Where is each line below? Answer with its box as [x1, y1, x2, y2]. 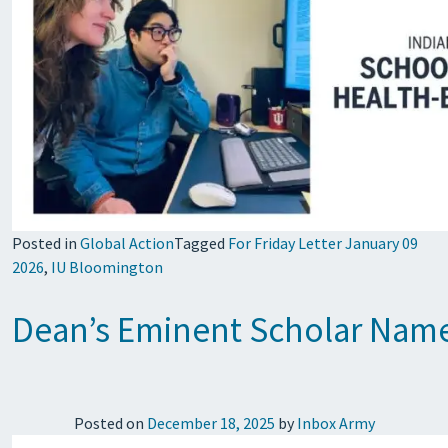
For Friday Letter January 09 [228, 233, 418, 253]
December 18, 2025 [146, 413, 275, 433]
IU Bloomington [51, 257, 163, 277]
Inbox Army [296, 413, 375, 433]
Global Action [80, 233, 174, 253]
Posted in [12, 233, 80, 253]
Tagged [174, 233, 228, 253]
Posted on [73, 413, 147, 433]
